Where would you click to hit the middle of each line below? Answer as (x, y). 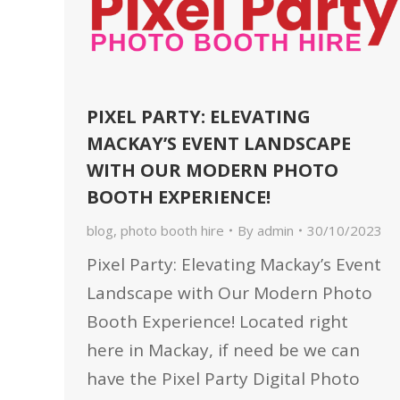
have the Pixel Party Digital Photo (223, 379)
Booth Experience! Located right (217, 321)
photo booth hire (172, 230)
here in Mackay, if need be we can (223, 350)
